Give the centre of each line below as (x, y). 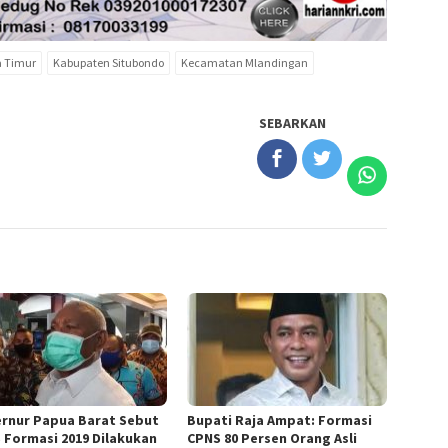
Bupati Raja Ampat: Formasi (280, 419)
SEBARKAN (293, 123)
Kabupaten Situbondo (108, 63)
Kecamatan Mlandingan (244, 63)
